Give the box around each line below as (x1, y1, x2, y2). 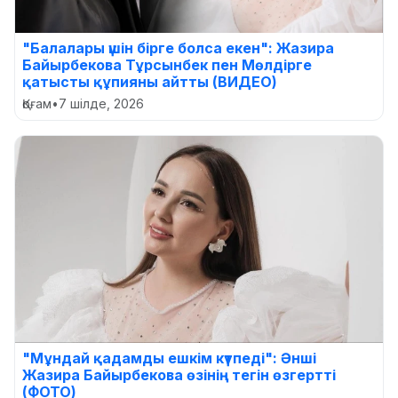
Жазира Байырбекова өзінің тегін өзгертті (22, 365, 336, 384)
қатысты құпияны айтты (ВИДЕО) (22, 72, 277, 91)
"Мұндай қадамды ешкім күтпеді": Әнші (22, 348, 316, 367)
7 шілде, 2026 (59, 95, 144, 111)
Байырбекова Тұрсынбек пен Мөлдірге (22, 55, 312, 74)
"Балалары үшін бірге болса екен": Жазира (22, 38, 334, 57)
